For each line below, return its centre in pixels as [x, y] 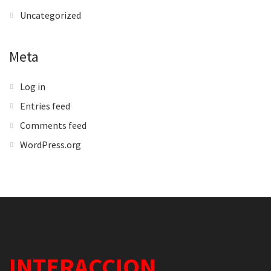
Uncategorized [51, 15]
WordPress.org [51, 145]
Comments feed [53, 125]
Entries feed [45, 106]
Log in [33, 87]
